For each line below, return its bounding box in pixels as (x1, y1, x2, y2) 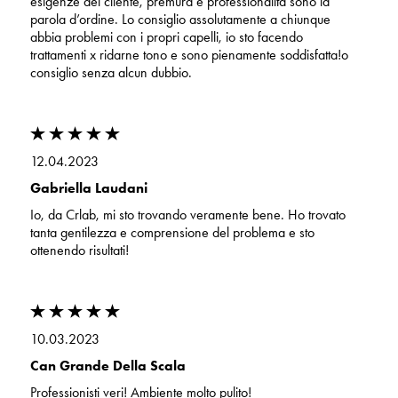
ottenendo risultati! (29, 241, 129, 259)
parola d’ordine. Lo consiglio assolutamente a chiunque (29, 10, 330, 28)
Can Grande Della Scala (29, 356, 186, 374)
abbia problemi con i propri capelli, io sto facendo (29, 28, 303, 45)
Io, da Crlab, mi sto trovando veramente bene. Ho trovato (29, 205, 346, 223)
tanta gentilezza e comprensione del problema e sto (29, 223, 314, 241)
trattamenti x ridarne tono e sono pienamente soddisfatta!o (29, 45, 348, 63)
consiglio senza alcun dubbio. (29, 63, 192, 81)
